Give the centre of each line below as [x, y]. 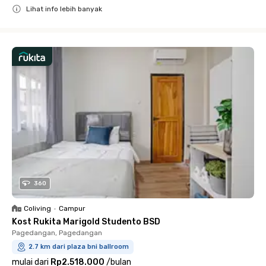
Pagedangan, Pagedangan [57, 233]
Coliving [37, 208]
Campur [72, 208]
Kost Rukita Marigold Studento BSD [86, 222]
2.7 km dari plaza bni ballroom [79, 247]
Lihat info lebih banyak [64, 9]
